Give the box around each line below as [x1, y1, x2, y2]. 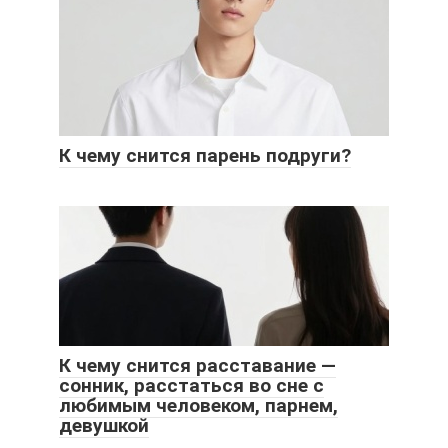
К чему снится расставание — [59, 353, 336, 377]
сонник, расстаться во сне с [59, 373, 324, 397]
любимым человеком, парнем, [59, 393, 338, 417]
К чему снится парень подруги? [59, 143, 351, 167]
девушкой [59, 413, 149, 437]
